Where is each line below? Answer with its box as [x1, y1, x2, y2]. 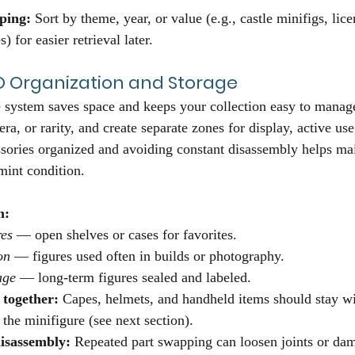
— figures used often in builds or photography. [10, 248, 284, 265]
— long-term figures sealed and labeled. [16, 269, 251, 286]
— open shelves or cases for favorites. [13, 227, 237, 243]
